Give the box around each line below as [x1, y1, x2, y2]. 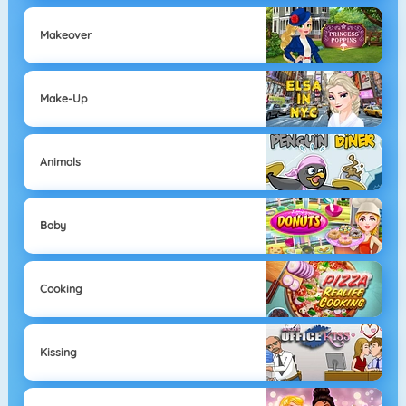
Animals [39, 154, 81, 169]
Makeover [39, 27, 92, 42]
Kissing [39, 344, 77, 359]
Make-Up [39, 91, 87, 105]
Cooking [39, 281, 82, 295]
